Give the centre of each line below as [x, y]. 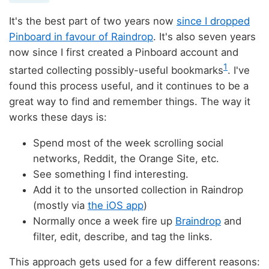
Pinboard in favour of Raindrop [81, 37]
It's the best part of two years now [93, 21]
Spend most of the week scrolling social [128, 143]
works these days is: [58, 117]
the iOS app [116, 205]
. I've [239, 70]
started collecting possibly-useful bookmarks [116, 70]
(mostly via [60, 205]
